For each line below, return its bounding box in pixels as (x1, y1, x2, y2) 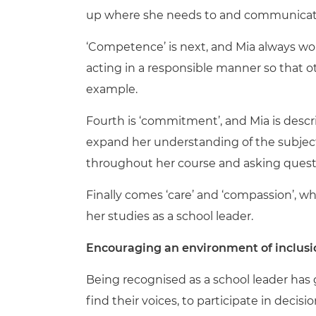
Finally (86, 188, 125, 202)
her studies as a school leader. (86, 209, 253, 223)
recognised (123, 273, 186, 286)
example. (86, 83, 138, 96)
